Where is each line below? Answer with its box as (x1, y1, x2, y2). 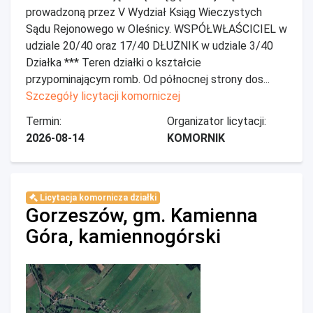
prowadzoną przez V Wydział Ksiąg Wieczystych (26, 6, 262, 19)
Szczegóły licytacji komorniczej (26, 89, 180, 103)
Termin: (26, 115, 61, 128)
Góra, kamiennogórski (26, 225, 221, 248)
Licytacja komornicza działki (37, 193, 156, 203)
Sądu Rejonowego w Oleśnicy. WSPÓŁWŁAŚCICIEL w (26, 22, 287, 36)
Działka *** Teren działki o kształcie (26, 56, 201, 69)
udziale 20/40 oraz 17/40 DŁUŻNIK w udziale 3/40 (26, 39, 273, 52)
